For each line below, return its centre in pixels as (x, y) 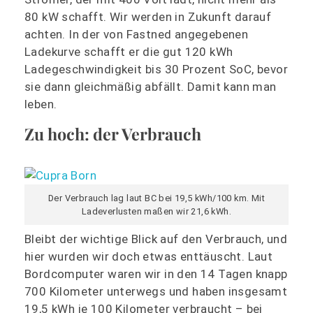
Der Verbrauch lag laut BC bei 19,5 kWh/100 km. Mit (156, 198)
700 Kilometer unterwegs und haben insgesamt (156, 292)
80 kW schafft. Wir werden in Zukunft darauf (148, 16)
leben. (41, 104)
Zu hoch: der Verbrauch (113, 133)
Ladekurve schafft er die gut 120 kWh (129, 51)
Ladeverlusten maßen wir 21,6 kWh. (156, 211)
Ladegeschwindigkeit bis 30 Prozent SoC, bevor (156, 69)
